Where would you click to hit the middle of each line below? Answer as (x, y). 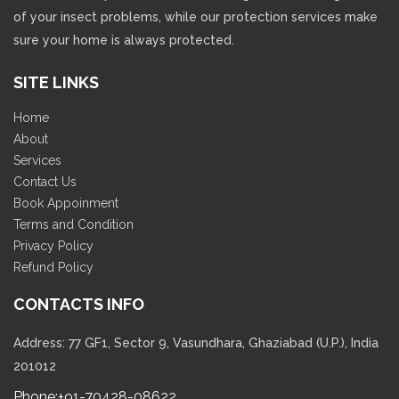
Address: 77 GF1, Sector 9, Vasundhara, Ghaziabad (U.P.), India (196, 343)
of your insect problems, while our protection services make (195, 17)
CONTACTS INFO (79, 305)
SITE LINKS (56, 83)
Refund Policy (53, 268)
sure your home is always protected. (124, 41)
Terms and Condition (73, 225)
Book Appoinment (66, 204)
